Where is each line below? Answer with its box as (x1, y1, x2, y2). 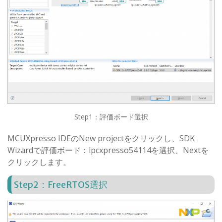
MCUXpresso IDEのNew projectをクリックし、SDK (7, 133, 195, 144)
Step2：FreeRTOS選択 (14, 179, 108, 190)
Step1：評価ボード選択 (74, 112, 148, 121)
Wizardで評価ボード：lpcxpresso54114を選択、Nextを (7, 145, 209, 156)
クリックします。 (7, 157, 71, 167)
